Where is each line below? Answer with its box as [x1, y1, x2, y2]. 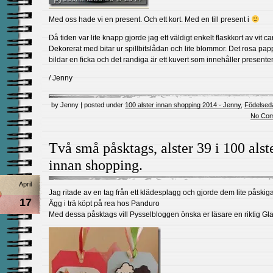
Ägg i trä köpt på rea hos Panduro [49, 199, 160, 208]
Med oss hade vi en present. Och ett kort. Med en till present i [49, 15, 251, 24]
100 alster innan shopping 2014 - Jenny [125, 101, 241, 108]
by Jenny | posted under [51, 101, 125, 108]
